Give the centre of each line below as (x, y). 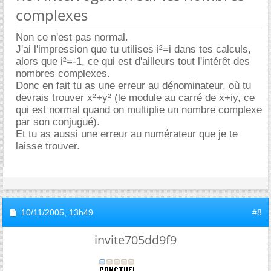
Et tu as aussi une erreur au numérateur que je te (127, 134)
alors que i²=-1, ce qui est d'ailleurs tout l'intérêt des (133, 61)
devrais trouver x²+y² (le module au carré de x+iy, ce (135, 97)
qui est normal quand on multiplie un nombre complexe (139, 109)
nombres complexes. (63, 73)
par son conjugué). (58, 122)
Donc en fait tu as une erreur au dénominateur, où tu (133, 85)
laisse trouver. (48, 146)
